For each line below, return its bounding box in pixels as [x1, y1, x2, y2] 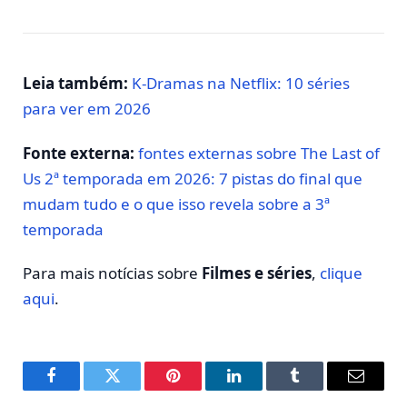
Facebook [50, 381, 114, 398]
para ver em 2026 [23, 98, 151, 120]
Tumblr [293, 381, 342, 398]
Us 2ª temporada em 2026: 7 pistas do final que [23, 167, 362, 189]
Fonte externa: [23, 142, 134, 164]
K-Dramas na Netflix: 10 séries [132, 73, 350, 94]
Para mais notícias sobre [23, 263, 202, 284]
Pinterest [172, 381, 229, 398]
